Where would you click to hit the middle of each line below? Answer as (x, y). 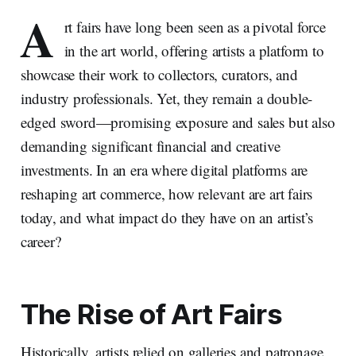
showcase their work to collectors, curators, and (159, 75)
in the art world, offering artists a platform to (194, 51)
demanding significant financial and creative (150, 146)
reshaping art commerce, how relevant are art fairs (166, 194)
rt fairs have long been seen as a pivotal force (195, 27)
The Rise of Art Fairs (151, 314)
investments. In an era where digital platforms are (164, 170)
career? (41, 242)
